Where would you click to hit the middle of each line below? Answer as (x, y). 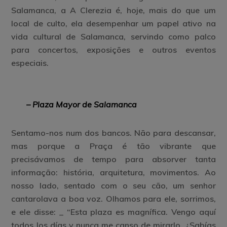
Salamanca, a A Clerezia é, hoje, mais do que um (113, 10)
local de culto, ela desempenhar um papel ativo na (113, 23)
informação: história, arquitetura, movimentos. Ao (113, 172)
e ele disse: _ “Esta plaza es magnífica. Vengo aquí (113, 212)
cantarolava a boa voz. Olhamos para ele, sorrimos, (113, 199)
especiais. (30, 63)
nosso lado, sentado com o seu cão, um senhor (113, 185)
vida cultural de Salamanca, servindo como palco (113, 36)
